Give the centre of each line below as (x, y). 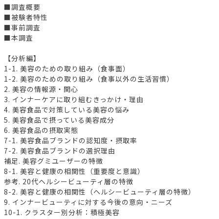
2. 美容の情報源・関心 (41, 89)
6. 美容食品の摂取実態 (41, 130)
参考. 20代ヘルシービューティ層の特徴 (69, 182)
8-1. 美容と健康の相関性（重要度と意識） (74, 171)
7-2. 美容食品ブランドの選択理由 (60, 151)
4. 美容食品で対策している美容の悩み (67, 110)
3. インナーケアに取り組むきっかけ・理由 (74, 99)
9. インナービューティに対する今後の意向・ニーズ (88, 202)
